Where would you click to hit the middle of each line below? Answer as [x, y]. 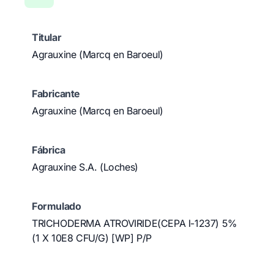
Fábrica [49, 150]
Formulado [57, 206]
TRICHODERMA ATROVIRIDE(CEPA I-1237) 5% [135, 223]
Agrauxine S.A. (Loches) [85, 167]
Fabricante [56, 94]
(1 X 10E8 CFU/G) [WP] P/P [92, 238]
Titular [47, 37]
